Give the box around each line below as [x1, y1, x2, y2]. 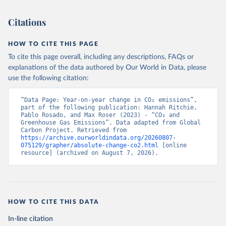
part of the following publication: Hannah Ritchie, [21, 104, 197, 111]
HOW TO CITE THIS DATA [8, 199, 99, 205]
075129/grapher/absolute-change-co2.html [21, 142, 158, 149]
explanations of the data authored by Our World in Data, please [8, 64, 206, 71]
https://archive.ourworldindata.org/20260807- [21, 134, 176, 141]
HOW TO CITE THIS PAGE [8, 41, 99, 47]
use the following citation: [8, 75, 89, 82]
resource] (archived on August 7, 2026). [21, 149, 158, 156]
